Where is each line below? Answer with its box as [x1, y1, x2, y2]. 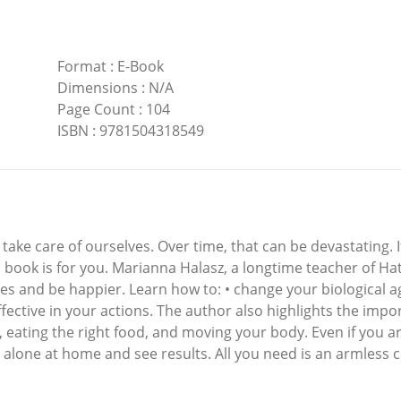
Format [56, 56, 107, 77]
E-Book [116, 56, 164, 77]
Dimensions [56, 78, 138, 98]
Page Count [56, 99, 135, 120]
